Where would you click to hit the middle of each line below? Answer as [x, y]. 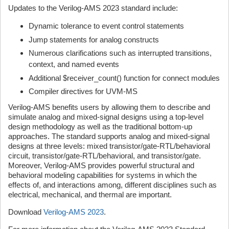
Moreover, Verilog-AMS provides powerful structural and [101, 165]
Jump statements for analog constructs [94, 39]
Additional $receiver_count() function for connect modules [124, 78]
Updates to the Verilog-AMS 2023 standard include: [93, 8]
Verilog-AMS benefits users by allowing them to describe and [109, 107]
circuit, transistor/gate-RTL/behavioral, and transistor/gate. [105, 156]
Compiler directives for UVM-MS [83, 91]
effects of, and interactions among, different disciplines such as [112, 185]
